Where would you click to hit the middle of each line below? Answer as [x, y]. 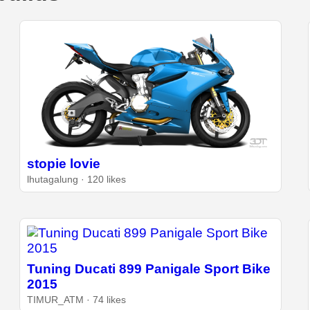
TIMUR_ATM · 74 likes [77, 300]
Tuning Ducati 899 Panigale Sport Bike [149, 269]
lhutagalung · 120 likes [77, 180]
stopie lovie [64, 164]
